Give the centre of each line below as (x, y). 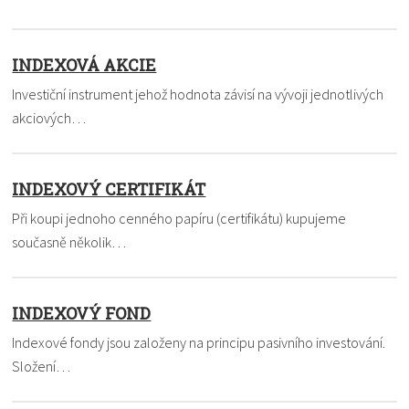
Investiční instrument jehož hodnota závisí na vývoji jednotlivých (198, 94)
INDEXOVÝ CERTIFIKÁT (109, 189)
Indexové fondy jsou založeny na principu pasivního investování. (199, 342)
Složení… (42, 366)
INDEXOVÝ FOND (82, 313)
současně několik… (69, 241)
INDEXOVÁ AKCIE (84, 64)
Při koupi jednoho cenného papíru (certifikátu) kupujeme (179, 218)
